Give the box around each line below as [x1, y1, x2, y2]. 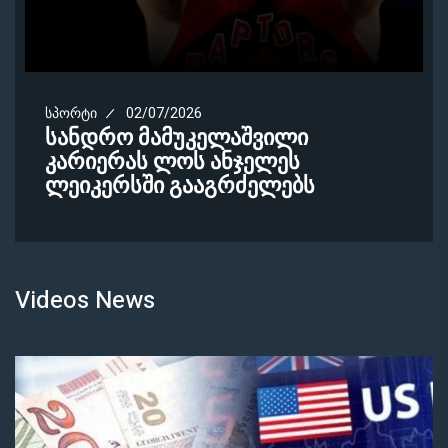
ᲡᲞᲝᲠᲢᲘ [45, 102, 97, 124]
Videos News [15, 282, 155, 318]
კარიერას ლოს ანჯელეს [45, 145, 300, 178]
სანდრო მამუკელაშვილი [45, 121, 308, 154]
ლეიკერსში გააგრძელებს [45, 169, 315, 202]
